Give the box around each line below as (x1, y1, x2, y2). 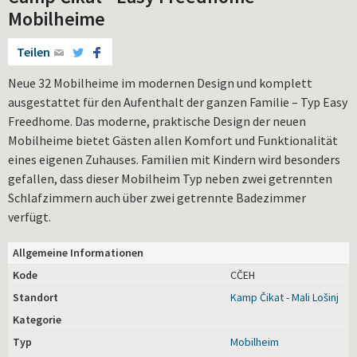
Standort (13, 289, 58, 304)
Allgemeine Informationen (13, 245, 143, 260)
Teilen (17, 43, 50, 60)
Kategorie (13, 312, 61, 327)
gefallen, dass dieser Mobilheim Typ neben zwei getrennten (8, 170, 332, 186)
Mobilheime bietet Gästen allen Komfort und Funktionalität (8, 131, 338, 148)
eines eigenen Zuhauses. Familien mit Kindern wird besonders (8, 151, 340, 167)
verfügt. (8, 208, 51, 225)
